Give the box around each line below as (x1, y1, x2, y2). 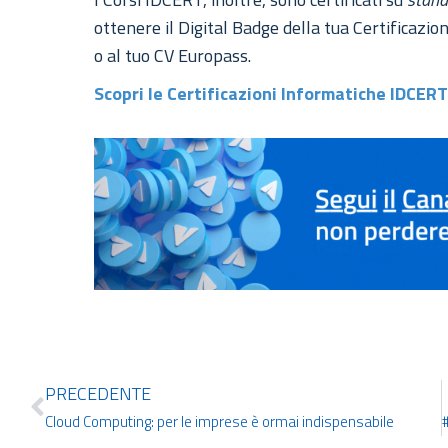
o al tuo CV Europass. (94, 42, 252, 70)
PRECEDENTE (45, 379, 151, 407)
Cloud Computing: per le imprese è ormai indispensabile (45, 409, 394, 433)
